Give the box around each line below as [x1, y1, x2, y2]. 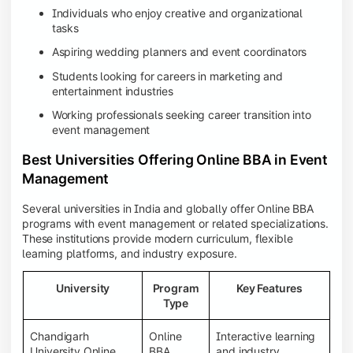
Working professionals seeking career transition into [51, 107, 311, 121]
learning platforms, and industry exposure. [22, 247, 237, 261]
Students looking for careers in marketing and [51, 69, 283, 83]
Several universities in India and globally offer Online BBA [22, 202, 314, 216]
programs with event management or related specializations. [22, 217, 329, 231]
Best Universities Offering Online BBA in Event [22, 150, 328, 168]
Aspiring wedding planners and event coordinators [51, 45, 307, 59]
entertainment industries [51, 84, 174, 98]
